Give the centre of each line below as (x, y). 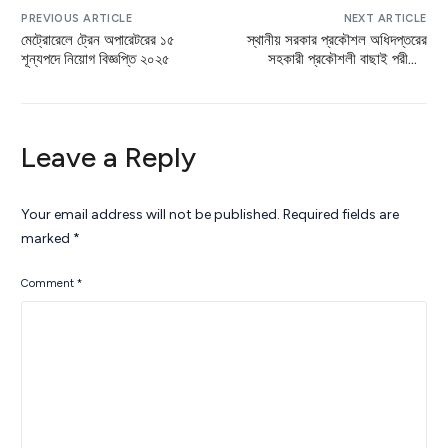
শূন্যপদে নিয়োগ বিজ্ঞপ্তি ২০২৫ (96, 59)
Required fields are (341, 215)
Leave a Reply (109, 157)
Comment (49, 283)
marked (47, 239)
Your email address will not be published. (151, 215)
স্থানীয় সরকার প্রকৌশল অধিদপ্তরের (336, 40)
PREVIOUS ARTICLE (77, 19)
